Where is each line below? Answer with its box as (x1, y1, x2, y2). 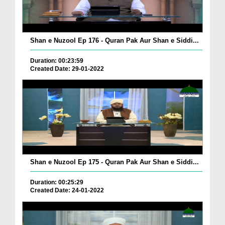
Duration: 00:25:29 (30, 179, 83, 186)
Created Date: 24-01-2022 (30, 187, 104, 194)
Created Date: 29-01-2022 (30, 65, 104, 72)
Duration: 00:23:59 (30, 57, 83, 64)
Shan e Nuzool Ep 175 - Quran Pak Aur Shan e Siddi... (30, 158, 199, 166)
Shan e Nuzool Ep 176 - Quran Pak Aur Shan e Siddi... (30, 36, 199, 44)
